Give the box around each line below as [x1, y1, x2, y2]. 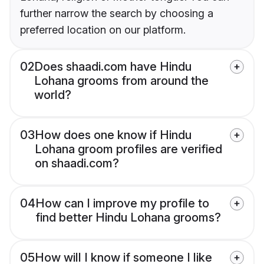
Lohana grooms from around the [34, 74, 209, 88]
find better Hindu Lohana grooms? [35, 210, 221, 225]
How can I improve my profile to [35, 196, 209, 211]
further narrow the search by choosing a [20, 7, 213, 20]
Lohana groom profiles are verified [35, 142, 222, 157]
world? [34, 88, 71, 103]
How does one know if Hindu [35, 128, 192, 143]
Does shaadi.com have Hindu [34, 60, 192, 74]
